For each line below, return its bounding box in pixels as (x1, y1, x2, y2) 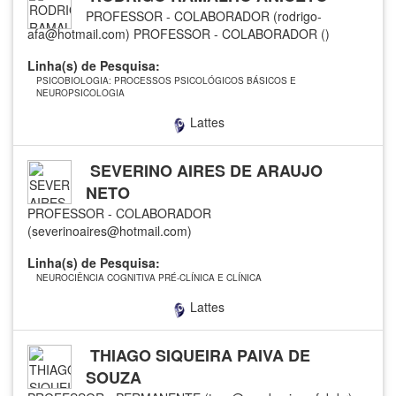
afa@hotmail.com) (27, 24, 130, 42)
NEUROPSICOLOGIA (36, 86, 125, 99)
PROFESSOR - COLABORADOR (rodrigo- (86, 6, 322, 25)
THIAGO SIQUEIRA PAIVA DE (86, 343, 310, 367)
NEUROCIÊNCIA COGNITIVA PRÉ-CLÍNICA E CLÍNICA (36, 270, 262, 284)
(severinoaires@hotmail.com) (27, 221, 192, 240)
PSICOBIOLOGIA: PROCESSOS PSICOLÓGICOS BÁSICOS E (36, 73, 296, 87)
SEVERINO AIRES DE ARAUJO (86, 158, 323, 182)
